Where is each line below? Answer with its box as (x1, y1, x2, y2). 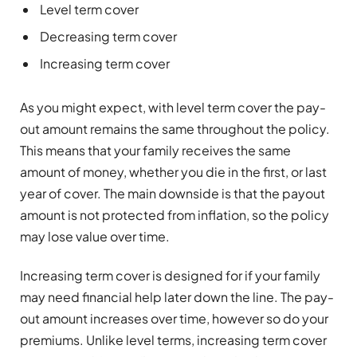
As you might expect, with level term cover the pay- (20, 98, 326, 116)
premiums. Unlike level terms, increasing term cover (20, 331, 327, 349)
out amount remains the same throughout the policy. (20, 120, 330, 137)
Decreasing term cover (40, 27, 177, 45)
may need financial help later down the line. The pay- (20, 288, 334, 306)
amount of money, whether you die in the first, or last (20, 163, 327, 180)
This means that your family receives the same (20, 141, 291, 159)
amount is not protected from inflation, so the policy (20, 206, 329, 223)
